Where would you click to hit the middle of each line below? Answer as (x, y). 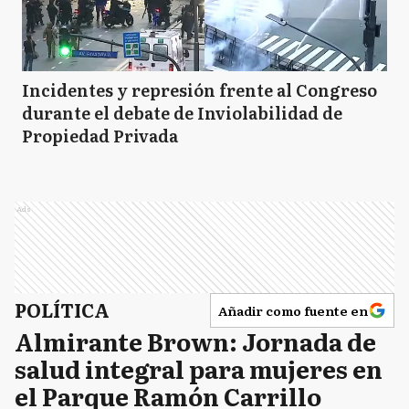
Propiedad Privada (100, 135)
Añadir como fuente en (293, 310)
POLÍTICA (62, 309)
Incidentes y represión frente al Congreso (199, 89)
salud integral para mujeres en (199, 368)
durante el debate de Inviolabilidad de (182, 112)
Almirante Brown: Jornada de (195, 341)
